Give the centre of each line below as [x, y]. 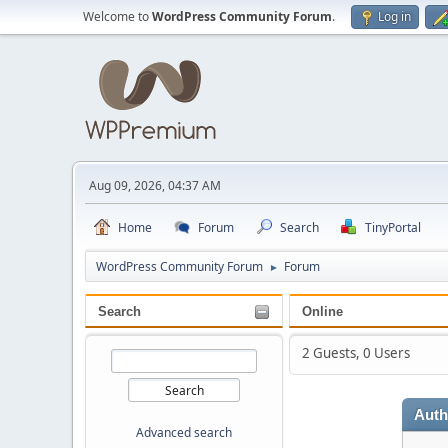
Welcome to [117, 16]
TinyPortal [393, 227]
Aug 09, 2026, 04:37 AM [155, 185]
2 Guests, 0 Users [355, 352]
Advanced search [184, 432]
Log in [394, 16]
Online [322, 312]
